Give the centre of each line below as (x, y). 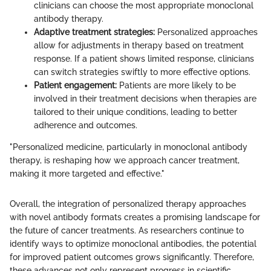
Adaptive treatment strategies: (94, 32)
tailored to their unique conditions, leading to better (135, 112)
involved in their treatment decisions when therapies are (145, 98)
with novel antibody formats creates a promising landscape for (135, 217)
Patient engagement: (75, 85)
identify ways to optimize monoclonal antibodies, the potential (133, 243)
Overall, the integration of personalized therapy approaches (128, 204)
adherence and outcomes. (86, 125)
